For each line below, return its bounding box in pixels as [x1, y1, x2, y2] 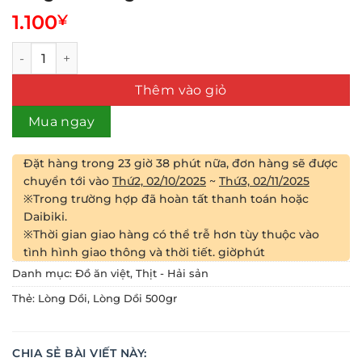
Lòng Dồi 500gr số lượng [11, 43, 156, 58]
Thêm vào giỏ [135, 82, 227, 99]
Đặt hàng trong [23, 156, 118, 171]
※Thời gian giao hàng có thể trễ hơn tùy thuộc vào [23, 227, 319, 242]
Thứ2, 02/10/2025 [112, 174, 206, 189]
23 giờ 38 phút [118, 156, 201, 171]
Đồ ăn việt [75, 267, 130, 280]
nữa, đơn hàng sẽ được [201, 156, 338, 171]
